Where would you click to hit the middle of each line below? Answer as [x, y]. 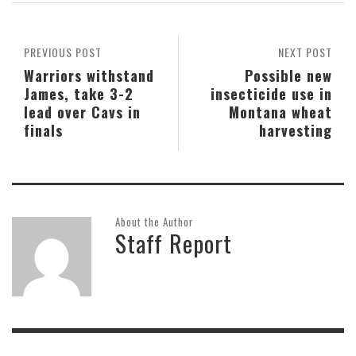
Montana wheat [281, 112]
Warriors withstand [89, 75]
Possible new [288, 75]
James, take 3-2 [79, 94]
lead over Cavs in [82, 112]
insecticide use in [271, 94]
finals [43, 130]
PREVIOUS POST [63, 52]
